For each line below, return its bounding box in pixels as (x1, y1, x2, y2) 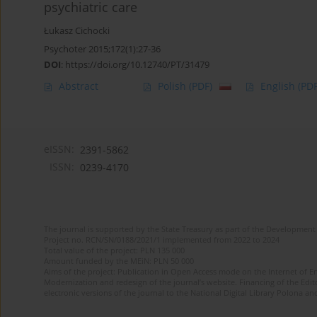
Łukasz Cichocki (44, 25, 110, 38)
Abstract (59, 79, 98, 93)
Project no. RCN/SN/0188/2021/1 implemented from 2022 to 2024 (44, 234, 279, 246)
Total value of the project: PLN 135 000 (44, 245, 185, 256)
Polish (158, 79, 189, 93)
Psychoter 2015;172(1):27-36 (44, 42, 161, 56)
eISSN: (44, 142, 74, 156)
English (260, 79, 298, 93)
